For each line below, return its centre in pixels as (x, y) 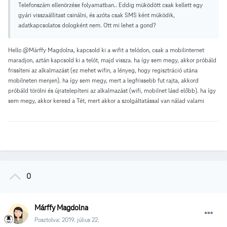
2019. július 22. (81, 220)
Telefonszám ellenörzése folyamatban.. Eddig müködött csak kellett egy (110, 5)
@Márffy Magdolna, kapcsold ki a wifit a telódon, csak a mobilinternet (113, 50)
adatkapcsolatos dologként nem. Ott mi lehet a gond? (88, 25)
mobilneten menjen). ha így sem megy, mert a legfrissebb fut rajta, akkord (103, 81)
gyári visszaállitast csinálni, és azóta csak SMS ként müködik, (97, 15)
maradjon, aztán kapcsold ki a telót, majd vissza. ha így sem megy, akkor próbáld (112, 60)
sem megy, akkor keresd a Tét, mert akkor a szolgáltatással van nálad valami (106, 101)
